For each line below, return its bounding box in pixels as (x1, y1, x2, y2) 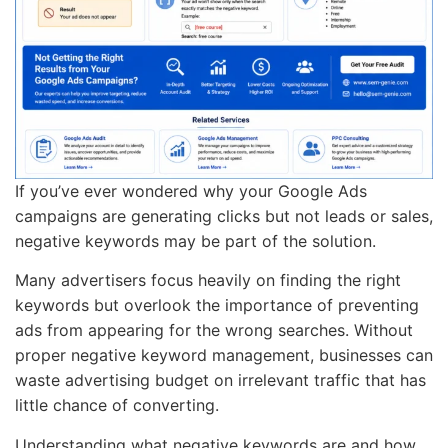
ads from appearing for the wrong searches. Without (15, 320, 413, 341)
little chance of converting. (15, 395, 219, 416)
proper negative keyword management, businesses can (15, 345, 433, 366)
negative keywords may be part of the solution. (15, 230, 376, 251)
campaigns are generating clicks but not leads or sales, (15, 205, 433, 226)
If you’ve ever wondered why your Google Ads (15, 180, 367, 201)
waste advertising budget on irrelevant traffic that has (15, 370, 426, 391)
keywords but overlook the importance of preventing (15, 295, 419, 316)
